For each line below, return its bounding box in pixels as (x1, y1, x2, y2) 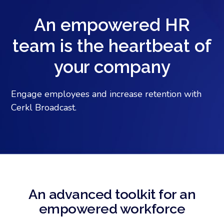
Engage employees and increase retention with (11, 88, 202, 100)
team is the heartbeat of (12, 35, 211, 56)
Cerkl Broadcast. (11, 101, 77, 113)
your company (53, 56, 170, 77)
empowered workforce (38, 201, 185, 216)
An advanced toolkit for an (28, 186, 195, 202)
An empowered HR (34, 14, 190, 35)
